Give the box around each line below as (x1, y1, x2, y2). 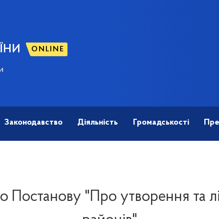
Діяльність (77, 118, 118, 128)
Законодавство (4, 118, 63, 128)
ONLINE (31, 45, 65, 53)
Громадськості (132, 118, 189, 128)
